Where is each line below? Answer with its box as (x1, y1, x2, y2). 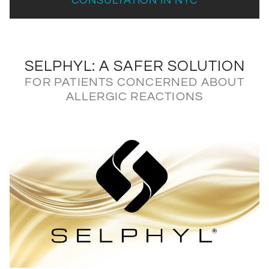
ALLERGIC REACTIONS (65, 91, 204, 103)
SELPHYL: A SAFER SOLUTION (24, 58, 245, 74)
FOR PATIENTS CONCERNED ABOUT (25, 76, 244, 89)
